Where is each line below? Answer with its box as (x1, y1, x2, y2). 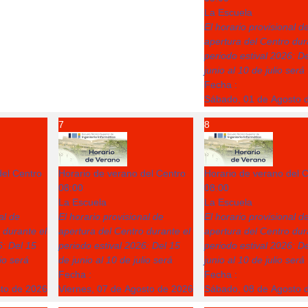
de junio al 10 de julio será (58, 254, 173, 265)
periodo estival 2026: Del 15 (58, 240, 180, 251)
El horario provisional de (58, 211, 164, 222)
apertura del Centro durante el (58, 225, 190, 236)
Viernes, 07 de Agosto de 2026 (58, 283, 193, 294)
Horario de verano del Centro (58, 168, 186, 179)
